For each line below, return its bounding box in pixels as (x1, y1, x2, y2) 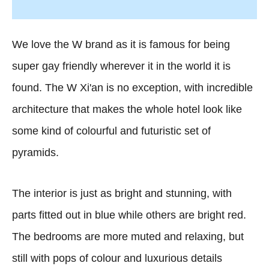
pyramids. (12, 146, 59, 159)
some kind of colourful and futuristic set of (12, 124, 211, 137)
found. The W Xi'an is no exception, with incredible (12, 81, 253, 94)
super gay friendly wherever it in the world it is (12, 59, 231, 72)
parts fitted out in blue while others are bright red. (12, 208, 246, 221)
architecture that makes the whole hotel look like (12, 103, 242, 115)
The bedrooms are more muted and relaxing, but (12, 230, 244, 243)
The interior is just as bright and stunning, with (12, 187, 232, 199)
